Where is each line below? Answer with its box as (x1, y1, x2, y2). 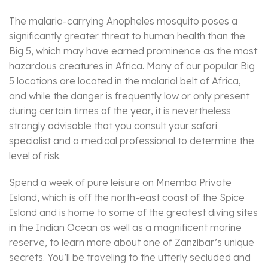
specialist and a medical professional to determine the (9, 135, 254, 147)
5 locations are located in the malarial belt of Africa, (9, 75, 241, 87)
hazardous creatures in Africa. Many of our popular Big (9, 60, 255, 72)
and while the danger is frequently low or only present (9, 90, 249, 102)
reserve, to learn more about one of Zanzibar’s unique (9, 236, 254, 249)
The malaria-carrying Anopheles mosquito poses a (9, 15, 237, 28)
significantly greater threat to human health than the (9, 30, 245, 42)
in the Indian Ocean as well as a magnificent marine (9, 221, 242, 234)
